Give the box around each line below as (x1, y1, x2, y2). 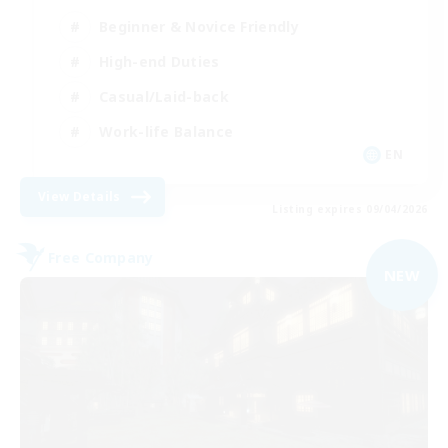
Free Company (48, 247, 154, 267)
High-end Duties (99, 51, 220, 71)
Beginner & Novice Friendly (99, 16, 299, 36)
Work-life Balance (99, 121, 234, 141)
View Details (38, 188, 121, 206)
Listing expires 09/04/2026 (272, 202, 428, 217)
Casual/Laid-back (99, 86, 229, 106)
